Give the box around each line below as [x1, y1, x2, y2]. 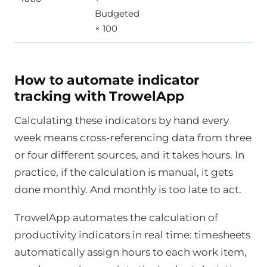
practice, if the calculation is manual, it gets [14, 166, 233, 178]
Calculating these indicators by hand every [14, 114, 229, 126]
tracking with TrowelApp [14, 88, 184, 104]
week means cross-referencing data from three [14, 131, 252, 144]
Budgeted [95, 8, 139, 20]
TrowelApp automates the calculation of [14, 212, 218, 224]
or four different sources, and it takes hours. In [14, 148, 244, 161]
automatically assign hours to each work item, [14, 246, 247, 259]
